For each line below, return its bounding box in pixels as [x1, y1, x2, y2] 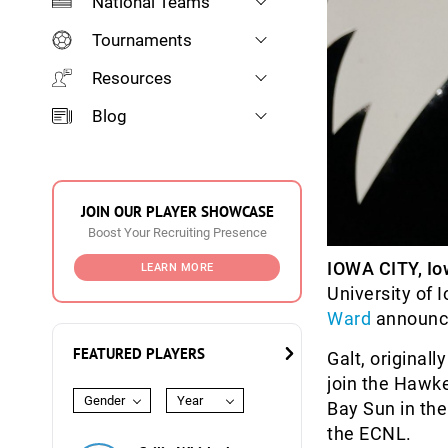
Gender [84, 393, 125, 408]
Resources [92, 68, 172, 88]
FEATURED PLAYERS [73, 344, 205, 363]
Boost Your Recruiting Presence [87, 225, 267, 240]
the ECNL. [327, 423, 412, 444]
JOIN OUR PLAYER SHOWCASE [80, 202, 274, 221]
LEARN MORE [140, 261, 214, 274]
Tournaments [92, 30, 192, 50]
